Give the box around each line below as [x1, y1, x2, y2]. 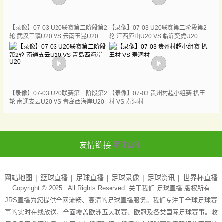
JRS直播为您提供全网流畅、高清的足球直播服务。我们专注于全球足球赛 [5, 196, 217, 204]
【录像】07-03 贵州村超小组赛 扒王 [109, 90, 205, 97]
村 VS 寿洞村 [109, 98, 144, 106]
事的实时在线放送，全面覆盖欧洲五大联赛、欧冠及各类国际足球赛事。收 [4, 208, 218, 216]
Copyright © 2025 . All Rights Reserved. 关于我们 [12, 184, 157, 192]
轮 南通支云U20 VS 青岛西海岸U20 [9, 98, 104, 106]
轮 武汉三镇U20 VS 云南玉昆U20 [9, 33, 98, 40]
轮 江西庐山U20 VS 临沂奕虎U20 [109, 33, 198, 40]
